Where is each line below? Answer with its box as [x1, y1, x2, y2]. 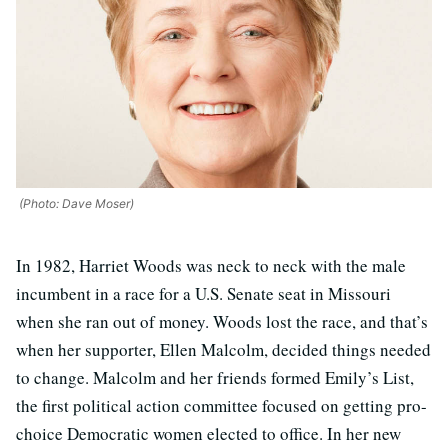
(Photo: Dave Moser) [16, 196, 134, 211]
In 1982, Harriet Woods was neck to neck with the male [16, 254, 406, 277]
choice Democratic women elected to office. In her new [16, 422, 401, 445]
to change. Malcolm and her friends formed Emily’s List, [16, 366, 414, 389]
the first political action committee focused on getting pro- [16, 394, 427, 417]
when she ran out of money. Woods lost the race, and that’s [16, 310, 428, 333]
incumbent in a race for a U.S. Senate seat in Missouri [16, 282, 391, 305]
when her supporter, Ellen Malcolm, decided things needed [16, 338, 431, 361]
